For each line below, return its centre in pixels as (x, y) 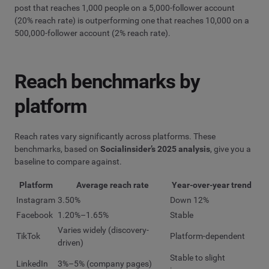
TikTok (28, 236)
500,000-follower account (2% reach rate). (92, 33)
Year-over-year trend (211, 185)
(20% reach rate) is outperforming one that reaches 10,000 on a (132, 20)
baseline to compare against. (68, 161)
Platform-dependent (207, 236)
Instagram (36, 200)
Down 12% (189, 200)
